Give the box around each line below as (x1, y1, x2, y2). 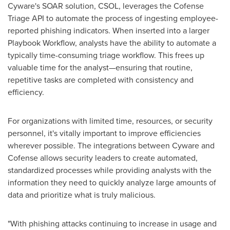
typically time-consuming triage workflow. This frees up (8, 49, 204, 61)
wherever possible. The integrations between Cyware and (8, 140, 215, 151)
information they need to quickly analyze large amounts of (8, 177, 216, 188)
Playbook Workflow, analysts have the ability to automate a (8, 37, 216, 49)
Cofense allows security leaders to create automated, (8, 152, 198, 164)
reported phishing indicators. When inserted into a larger (8, 25, 209, 36)
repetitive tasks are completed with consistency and (8, 74, 194, 86)
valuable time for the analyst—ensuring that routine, (8, 62, 193, 73)
